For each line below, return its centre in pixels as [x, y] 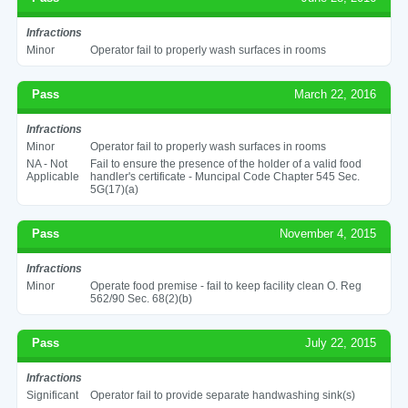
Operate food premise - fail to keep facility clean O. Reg [225, 286]
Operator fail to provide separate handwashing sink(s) [222, 395]
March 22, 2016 [336, 94]
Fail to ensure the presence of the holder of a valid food [225, 163]
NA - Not [46, 163]
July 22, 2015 [341, 342]
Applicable [52, 176]
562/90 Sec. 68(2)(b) [141, 298]
